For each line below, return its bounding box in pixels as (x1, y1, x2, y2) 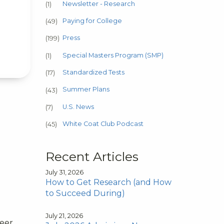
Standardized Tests (62, 68, 124, 76)
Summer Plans (62, 85, 109, 93)
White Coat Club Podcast (62, 120, 143, 128)
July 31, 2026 (45, 168, 83, 176)
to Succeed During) (45, 188, 125, 198)
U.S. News (62, 102, 94, 110)
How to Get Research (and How (45, 177, 171, 187)
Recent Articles (45, 148, 138, 164)
